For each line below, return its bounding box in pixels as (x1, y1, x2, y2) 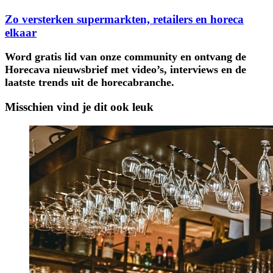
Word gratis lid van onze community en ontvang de (5, 51, 246, 63)
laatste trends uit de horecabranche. (5, 76, 174, 89)
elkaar (5, 26, 37, 39)
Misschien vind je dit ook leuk (5, 101, 154, 113)
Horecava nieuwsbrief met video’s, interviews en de (5, 63, 246, 76)
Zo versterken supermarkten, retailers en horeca (5, 12, 244, 26)
